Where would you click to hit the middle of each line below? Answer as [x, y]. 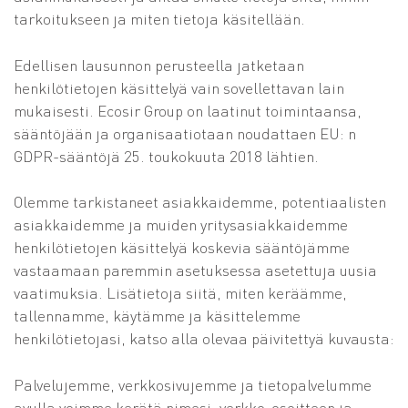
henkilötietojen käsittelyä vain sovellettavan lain [179, 87]
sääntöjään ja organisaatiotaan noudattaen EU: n [185, 133]
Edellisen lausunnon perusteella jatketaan [159, 64]
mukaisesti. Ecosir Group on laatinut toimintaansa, [188, 110]
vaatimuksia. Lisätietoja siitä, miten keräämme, [180, 292]
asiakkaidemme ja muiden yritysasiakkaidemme [181, 224]
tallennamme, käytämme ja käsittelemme [157, 315]
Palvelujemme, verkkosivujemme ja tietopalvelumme [193, 384]
